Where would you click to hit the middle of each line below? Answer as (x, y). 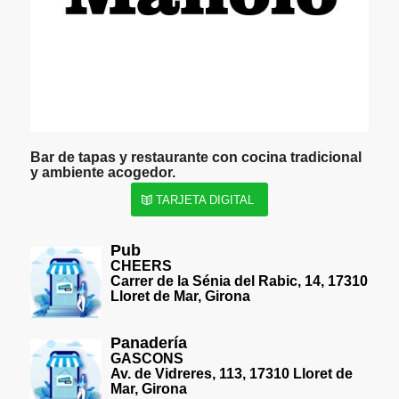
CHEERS (141, 266)
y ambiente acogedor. (102, 172)
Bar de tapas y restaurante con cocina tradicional (195, 157)
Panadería (148, 343)
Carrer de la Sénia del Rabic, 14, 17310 (239, 281)
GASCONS (147, 358)
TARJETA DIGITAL (204, 200)
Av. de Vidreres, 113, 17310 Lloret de (231, 374)
